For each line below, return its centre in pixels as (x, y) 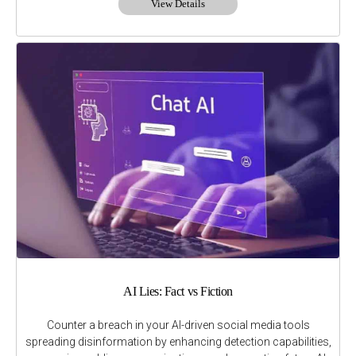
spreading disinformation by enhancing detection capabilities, (178, 341)
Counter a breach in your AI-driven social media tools (178, 325)
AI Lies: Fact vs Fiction (178, 292)
